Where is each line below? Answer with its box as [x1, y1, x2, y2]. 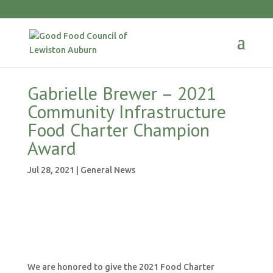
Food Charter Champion [27, 118, 210, 141]
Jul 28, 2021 [27, 165, 74, 175]
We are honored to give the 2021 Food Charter [27, 262, 214, 272]
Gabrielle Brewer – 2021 [27, 81, 216, 105]
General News [80, 165, 135, 175]
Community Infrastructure [27, 99, 226, 123]
